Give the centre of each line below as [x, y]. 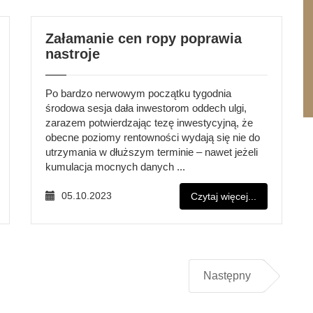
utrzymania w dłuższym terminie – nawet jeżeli [152, 152]
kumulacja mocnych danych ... [115, 167]
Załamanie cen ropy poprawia [144, 38]
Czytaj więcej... [224, 196]
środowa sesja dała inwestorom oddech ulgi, [146, 108]
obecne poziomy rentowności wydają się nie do [153, 137]
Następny [227, 276]
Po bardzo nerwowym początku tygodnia [138, 93]
